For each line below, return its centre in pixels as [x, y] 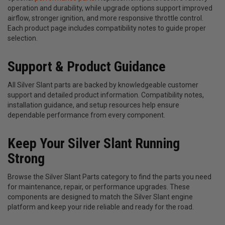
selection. [23, 38]
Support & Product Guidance [87, 67]
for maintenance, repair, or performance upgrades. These [99, 187]
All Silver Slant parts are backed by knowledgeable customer [103, 85]
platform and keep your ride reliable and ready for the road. [101, 207]
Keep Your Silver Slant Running [94, 144]
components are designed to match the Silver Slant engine [100, 197]
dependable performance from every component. [86, 115]
